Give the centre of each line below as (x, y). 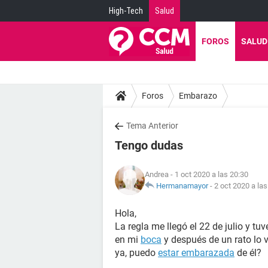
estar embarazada (196, 253)
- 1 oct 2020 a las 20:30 (208, 174)
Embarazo (198, 95)
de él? (248, 253)
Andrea (157, 174)
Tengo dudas (149, 145)
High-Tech (126, 11)
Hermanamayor (182, 186)
